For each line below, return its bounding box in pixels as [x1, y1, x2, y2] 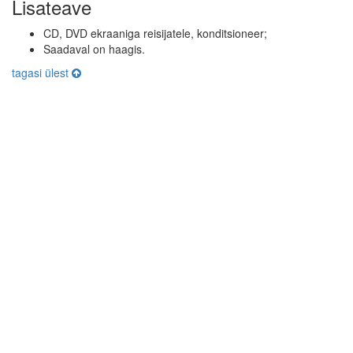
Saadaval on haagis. [43, 41, 145, 58]
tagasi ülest [12, 65, 72, 81]
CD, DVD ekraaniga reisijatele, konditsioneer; [43, 25, 267, 42]
